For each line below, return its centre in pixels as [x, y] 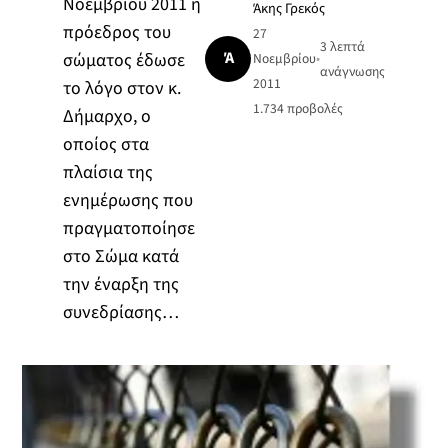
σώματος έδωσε [123, 60]
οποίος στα [105, 144]
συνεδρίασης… [120, 312]
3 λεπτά [343, 46]
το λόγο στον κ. [121, 88]
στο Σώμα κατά [120, 256]
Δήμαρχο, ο [106, 116]
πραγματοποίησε [128, 228]
